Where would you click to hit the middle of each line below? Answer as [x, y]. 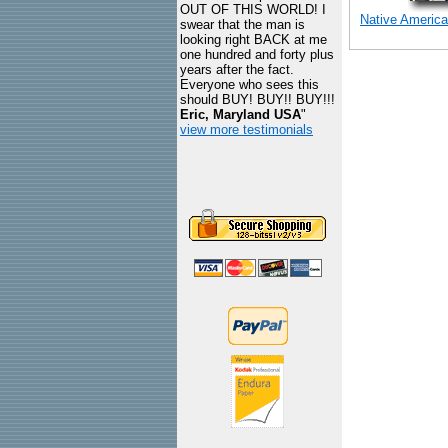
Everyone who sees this [249, 84]
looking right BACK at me [253, 39]
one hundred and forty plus [257, 54]
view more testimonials [246, 129]
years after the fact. [237, 69]
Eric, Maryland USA [240, 114]
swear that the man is [242, 24]
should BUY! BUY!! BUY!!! [257, 99]
